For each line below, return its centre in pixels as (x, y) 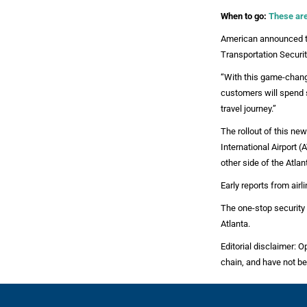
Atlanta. (235, 224)
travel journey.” (248, 109)
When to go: (245, 16)
